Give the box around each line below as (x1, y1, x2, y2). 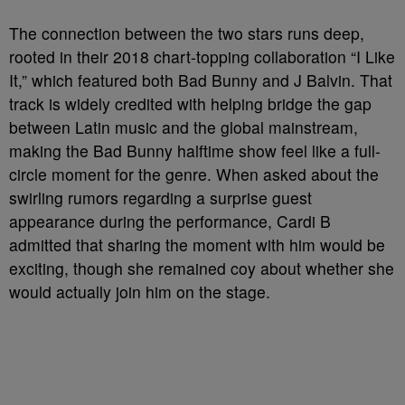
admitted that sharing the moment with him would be (9, 233, 385, 257)
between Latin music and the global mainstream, (9, 116, 358, 139)
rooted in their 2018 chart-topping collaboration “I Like (9, 45, 395, 69)
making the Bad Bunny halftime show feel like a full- (9, 139, 381, 163)
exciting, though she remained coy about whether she (9, 257, 394, 280)
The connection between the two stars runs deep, (9, 22, 364, 45)
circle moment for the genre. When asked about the (9, 163, 379, 186)
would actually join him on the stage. (9, 280, 270, 304)
